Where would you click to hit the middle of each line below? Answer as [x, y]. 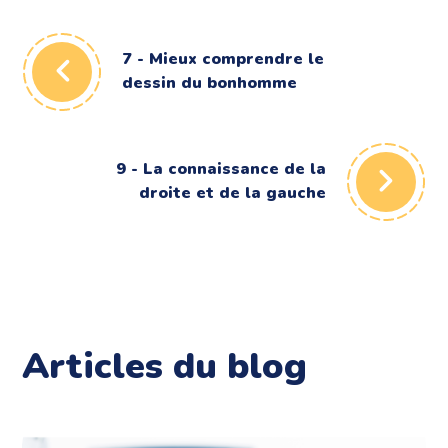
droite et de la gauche [232, 192]
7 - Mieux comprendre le [223, 58]
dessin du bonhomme [210, 82]
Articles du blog [165, 367]
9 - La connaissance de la [220, 168]
